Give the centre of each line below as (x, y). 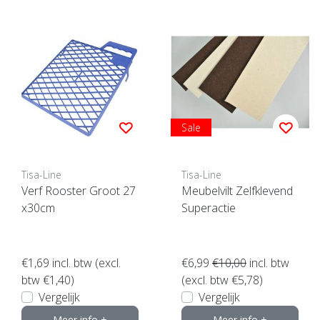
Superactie (209, 207)
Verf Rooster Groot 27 (79, 190)
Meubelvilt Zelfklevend (237, 190)
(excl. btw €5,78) (222, 280)
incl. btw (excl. (85, 262)
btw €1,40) (48, 280)
